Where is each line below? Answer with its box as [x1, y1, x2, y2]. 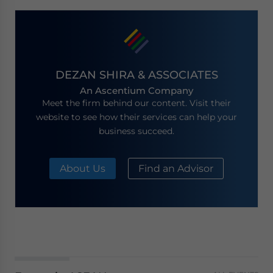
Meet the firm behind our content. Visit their [42, 97, 231, 108]
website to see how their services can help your [36, 111, 237, 122]
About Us [60, 162, 105, 174]
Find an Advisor [138, 162, 213, 174]
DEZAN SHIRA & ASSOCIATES [55, 68, 218, 82]
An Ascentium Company [80, 84, 193, 96]
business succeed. [99, 125, 174, 136]
